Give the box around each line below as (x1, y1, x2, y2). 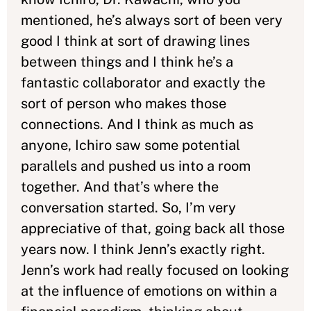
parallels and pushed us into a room (21, 158, 251, 174)
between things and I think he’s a (21, 53, 233, 70)
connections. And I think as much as (21, 116, 253, 133)
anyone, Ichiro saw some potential (21, 137, 240, 153)
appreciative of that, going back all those (21, 220, 285, 237)
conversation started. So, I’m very (21, 199, 236, 216)
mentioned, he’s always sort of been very (21, 12, 283, 28)
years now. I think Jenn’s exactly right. (21, 241, 265, 258)
